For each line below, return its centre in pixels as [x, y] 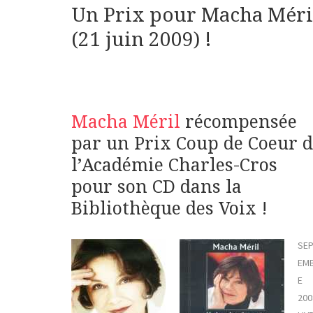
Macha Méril [126, 122]
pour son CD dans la [156, 187]
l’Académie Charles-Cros [174, 166]
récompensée [239, 122]
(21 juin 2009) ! [141, 40]
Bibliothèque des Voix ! [169, 209]
